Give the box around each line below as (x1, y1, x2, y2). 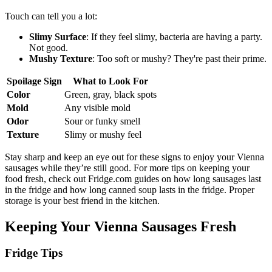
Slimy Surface (29, 31, 86, 42)
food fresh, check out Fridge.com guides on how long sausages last (5, 173, 261, 184)
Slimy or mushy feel (64, 129, 141, 140)
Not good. (29, 42, 68, 53)
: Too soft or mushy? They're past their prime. (92, 53, 267, 64)
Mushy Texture (29, 53, 92, 64)
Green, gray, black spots (64, 89, 157, 100)
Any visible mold (64, 102, 131, 113)
